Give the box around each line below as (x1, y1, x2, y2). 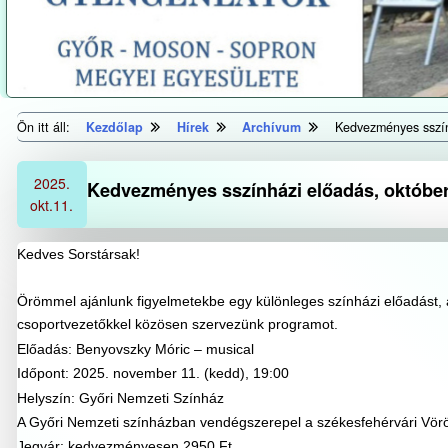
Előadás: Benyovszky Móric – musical (16, 340, 254, 357)
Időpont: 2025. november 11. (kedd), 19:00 (16, 365, 289, 382)
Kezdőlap (86, 117, 144, 136)
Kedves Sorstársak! (16, 245, 140, 262)
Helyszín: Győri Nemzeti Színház (16, 389, 224, 406)
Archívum (242, 117, 302, 136)
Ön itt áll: (16, 117, 74, 136)
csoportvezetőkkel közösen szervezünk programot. (16, 316, 338, 333)
